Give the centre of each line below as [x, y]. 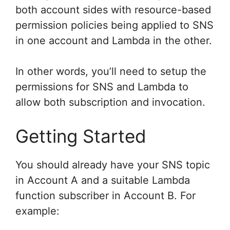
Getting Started [81, 136]
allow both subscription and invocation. [110, 102]
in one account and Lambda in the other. [114, 41]
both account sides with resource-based [113, 10]
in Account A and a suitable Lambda [103, 180]
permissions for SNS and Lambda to [102, 87]
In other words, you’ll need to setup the [111, 71]
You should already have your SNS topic [113, 165]
